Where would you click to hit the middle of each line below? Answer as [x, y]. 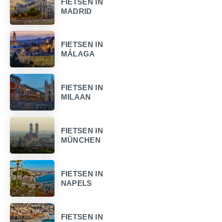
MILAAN [76, 97]
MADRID [76, 11]
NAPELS [76, 183]
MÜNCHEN [81, 140]
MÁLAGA [78, 54]
